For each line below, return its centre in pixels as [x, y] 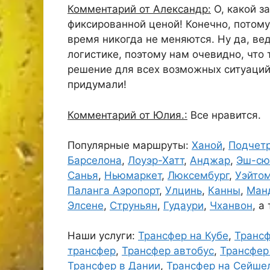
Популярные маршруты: [130, 145]
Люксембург [198, 175]
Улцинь [184, 190]
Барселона [95, 160]
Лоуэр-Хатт [156, 160]
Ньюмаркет [133, 175]
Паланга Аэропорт [113, 190]
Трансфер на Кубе [183, 236]
